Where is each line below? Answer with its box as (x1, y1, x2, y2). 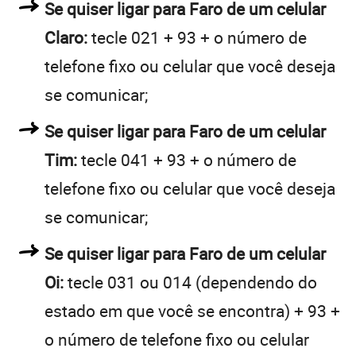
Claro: (44, 25, 87, 48)
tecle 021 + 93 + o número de (87, 25, 307, 48)
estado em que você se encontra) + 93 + (44, 299, 340, 322)
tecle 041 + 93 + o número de (77, 148, 296, 171)
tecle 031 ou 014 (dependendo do (64, 270, 317, 293)
